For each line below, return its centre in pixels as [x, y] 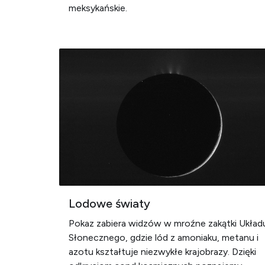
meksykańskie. [98, 8]
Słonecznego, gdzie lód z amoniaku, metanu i [164, 237]
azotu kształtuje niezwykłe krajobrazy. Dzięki [162, 252]
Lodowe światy [109, 203]
